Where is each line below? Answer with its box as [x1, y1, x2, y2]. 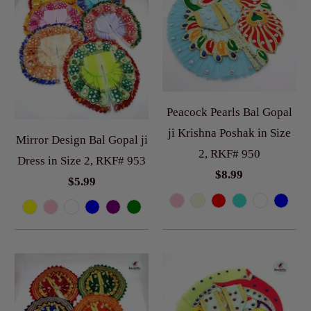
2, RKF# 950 [198, 147, 260, 161]
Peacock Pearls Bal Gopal [166, 106, 292, 119]
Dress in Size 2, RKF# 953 [17, 153, 146, 167]
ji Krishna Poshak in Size [167, 126, 291, 140]
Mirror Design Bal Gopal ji [15, 133, 148, 146]
